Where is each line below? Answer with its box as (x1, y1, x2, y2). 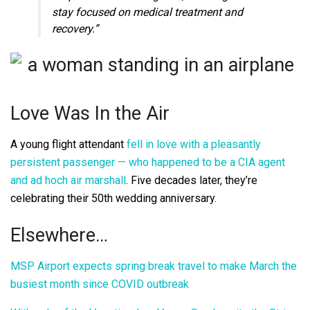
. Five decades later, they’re (126, 173, 257, 187)
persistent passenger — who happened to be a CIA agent (10, 155, 285, 169)
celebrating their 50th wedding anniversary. (10, 191, 217, 205)
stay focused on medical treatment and (52, 5, 243, 19)
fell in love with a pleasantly (127, 137, 261, 151)
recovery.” (52, 21, 98, 35)
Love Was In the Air (10, 102, 170, 125)
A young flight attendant (10, 137, 127, 151)
